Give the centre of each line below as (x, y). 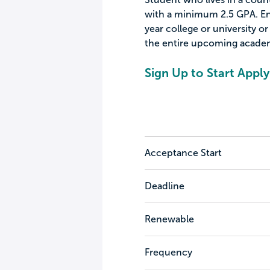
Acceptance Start (183, 153)
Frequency (168, 252)
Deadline (164, 186)
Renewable (169, 219)
